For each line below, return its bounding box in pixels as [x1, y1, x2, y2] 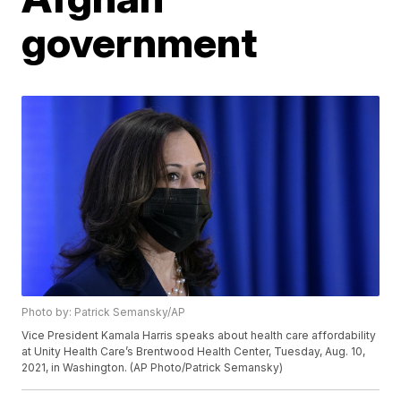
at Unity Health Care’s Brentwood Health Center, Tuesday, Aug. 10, [21, 345, 366, 359]
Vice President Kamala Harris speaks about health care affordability [21, 328, 377, 343]
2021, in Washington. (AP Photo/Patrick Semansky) [21, 361, 284, 375]
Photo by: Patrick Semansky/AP [21, 305, 186, 320]
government [21, 17, 258, 67]
